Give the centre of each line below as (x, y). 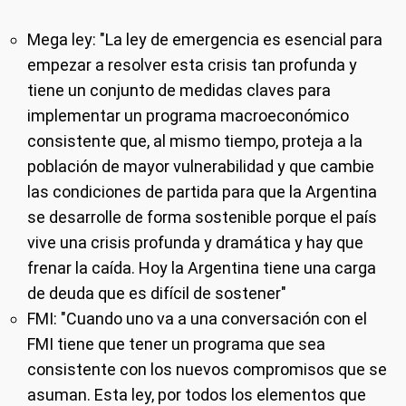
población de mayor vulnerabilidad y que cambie (201, 166)
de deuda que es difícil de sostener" (157, 293)
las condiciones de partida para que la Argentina (202, 192)
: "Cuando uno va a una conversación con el (210, 319)
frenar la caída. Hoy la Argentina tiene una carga (202, 268)
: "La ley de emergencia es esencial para (237, 39)
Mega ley (60, 39)
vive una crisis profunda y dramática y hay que (195, 242)
